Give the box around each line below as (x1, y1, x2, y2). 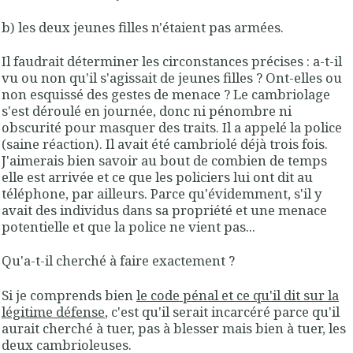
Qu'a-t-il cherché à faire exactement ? (2, 251, 235, 270)
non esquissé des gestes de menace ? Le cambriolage (2, 85, 330, 104)
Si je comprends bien (2, 285, 136, 304)
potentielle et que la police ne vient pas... (2, 217, 255, 236)
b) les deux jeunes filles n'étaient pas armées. (2, 17, 284, 36)
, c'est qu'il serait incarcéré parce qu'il (105, 302, 340, 321)
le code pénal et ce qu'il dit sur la (136, 285, 339, 304)
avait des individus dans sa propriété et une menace (2, 201, 327, 220)
